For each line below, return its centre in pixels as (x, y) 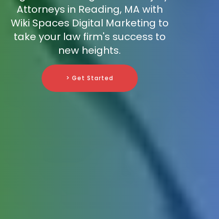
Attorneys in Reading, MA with (89, 10)
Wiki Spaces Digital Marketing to (89, 23)
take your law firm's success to (89, 37)
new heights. (89, 51)
